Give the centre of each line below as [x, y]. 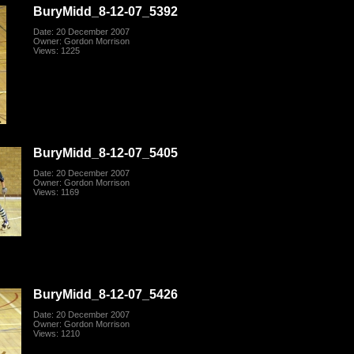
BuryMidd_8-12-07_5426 [106, 294]
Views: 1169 [56, 192]
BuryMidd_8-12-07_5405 [106, 153]
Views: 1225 [57, 51]
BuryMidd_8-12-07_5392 [106, 11]
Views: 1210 [57, 334]
